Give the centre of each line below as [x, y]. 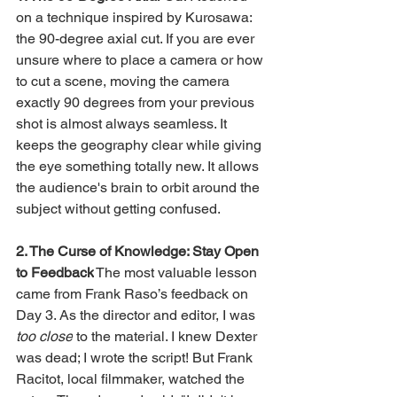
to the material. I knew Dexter [167, 336]
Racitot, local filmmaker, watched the [132, 378]
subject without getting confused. [118, 208]
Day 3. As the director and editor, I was [137, 315]
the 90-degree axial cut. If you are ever [137, 38]
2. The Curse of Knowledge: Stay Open [139, 251]
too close [44, 336]
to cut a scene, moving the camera [125, 81]
